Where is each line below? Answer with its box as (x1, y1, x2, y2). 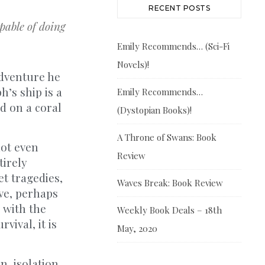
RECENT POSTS (148, 4, 210, 12)
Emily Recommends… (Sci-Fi (117, 40, 230, 52)
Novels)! (117, 59, 149, 70)
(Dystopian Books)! (117, 104, 192, 116)
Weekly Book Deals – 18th (117, 204, 222, 216)
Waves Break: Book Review (117, 177, 223, 189)
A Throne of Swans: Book (117, 131, 216, 143)
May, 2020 (117, 222, 157, 234)
